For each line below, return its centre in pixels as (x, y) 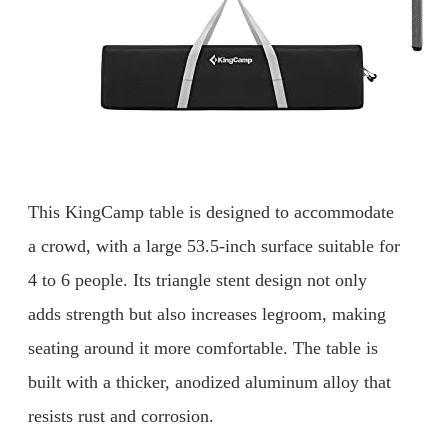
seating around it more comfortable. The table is (203, 347)
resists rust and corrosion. (121, 415)
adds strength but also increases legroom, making (207, 313)
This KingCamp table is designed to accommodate (211, 211)
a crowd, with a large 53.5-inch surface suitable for (214, 245)
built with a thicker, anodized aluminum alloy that (209, 381)
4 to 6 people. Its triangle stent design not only (197, 279)
